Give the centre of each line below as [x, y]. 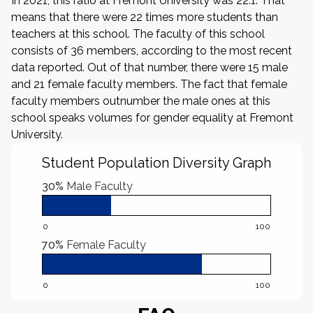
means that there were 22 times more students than [145, 17]
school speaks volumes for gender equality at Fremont [152, 118]
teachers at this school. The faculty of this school [138, 34]
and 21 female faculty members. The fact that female [149, 84]
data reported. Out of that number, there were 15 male [150, 67]
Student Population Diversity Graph [156, 163]
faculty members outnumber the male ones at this [141, 101]
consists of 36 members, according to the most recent [152, 51]
